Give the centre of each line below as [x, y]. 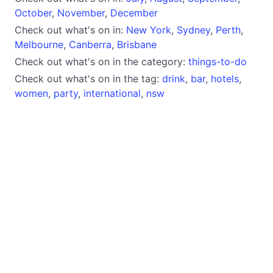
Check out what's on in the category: [101, 61]
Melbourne [39, 44]
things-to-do [218, 61]
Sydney [193, 30]
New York [149, 30]
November [81, 12]
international [112, 93]
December [134, 12]
